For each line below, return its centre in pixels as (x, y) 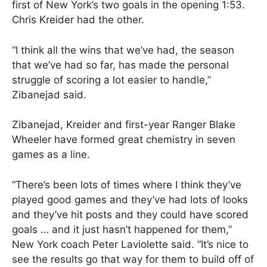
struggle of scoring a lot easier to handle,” (111, 80)
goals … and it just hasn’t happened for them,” (122, 229)
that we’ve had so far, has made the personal (120, 65)
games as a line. (51, 155)
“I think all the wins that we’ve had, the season (123, 50)
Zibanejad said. (49, 94)
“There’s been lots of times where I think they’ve (127, 184)
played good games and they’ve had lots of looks (130, 199)
